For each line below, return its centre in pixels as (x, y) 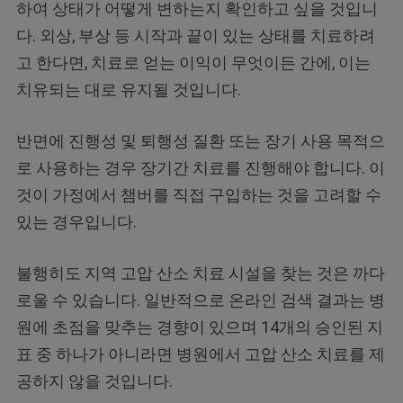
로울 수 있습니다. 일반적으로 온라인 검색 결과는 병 (200, 300)
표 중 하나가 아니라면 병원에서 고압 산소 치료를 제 (200, 354)
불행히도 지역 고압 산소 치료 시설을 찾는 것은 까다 (200, 273)
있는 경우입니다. (76, 221)
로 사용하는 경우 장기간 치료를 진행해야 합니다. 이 (200, 167)
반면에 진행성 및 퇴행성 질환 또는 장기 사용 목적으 (200, 140)
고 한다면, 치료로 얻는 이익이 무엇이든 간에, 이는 (193, 62)
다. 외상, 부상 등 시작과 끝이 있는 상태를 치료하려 (195, 35)
